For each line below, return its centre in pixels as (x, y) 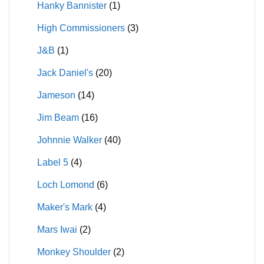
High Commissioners (81, 28)
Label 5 (52, 163)
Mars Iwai (57, 230)
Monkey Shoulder (74, 252)
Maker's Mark (65, 207)
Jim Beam (58, 118)
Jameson (56, 95)
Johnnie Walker (69, 140)
